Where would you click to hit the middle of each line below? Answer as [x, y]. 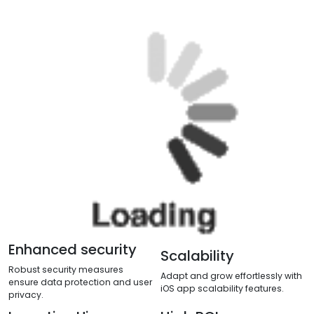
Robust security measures [66, 270]
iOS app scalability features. [222, 289]
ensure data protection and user [80, 282]
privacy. [26, 295]
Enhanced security [73, 250]
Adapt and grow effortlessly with [231, 276]
